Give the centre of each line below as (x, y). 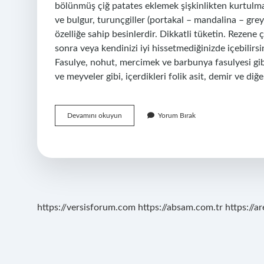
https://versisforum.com (86, 207)
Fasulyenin (138, 126)
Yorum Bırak (177, 115)
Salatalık (134, 115)
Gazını (131, 136)
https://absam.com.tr (180, 207)
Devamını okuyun (95, 115)
